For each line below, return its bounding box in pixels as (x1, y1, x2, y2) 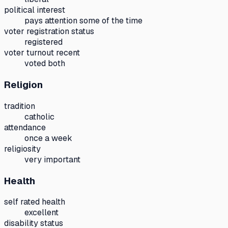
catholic (24, 111, 54, 122)
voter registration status (4, 26, 94, 37)
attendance (4, 122, 46, 133)
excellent (24, 207, 59, 218)
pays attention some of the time (24, 15, 142, 26)
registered (24, 37, 63, 48)
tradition (4, 100, 35, 111)
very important (24, 154, 80, 165)
